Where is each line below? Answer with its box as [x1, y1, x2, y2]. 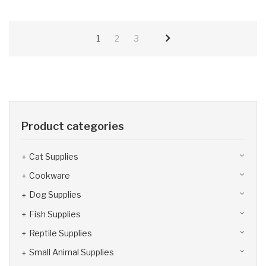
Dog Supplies [29, 189, 81, 200]
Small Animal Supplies [29, 247, 114, 258]
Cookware [29, 170, 70, 181]
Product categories [21, 119, 124, 132]
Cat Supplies [29, 151, 78, 161]
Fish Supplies [29, 208, 81, 219]
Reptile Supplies [29, 227, 92, 238]
